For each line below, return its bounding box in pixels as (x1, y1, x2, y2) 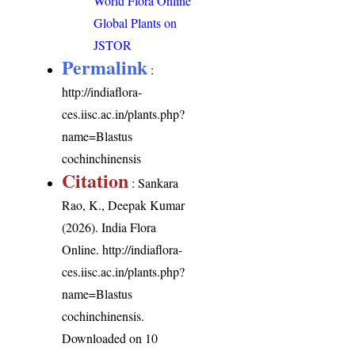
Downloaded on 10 (62, 329, 158, 346)
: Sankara (128, 174, 179, 191)
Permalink (62, 52, 148, 81)
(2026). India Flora (62, 218, 157, 235)
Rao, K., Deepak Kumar (62, 196, 185, 213)
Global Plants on (94, 13, 177, 31)
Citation (62, 166, 129, 194)
